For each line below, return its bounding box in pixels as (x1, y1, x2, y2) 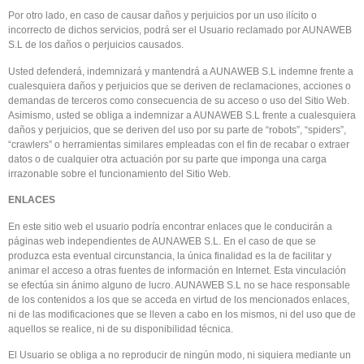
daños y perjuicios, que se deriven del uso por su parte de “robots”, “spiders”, (8, 123, 346, 136)
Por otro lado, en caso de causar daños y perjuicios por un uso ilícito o (8, 10, 317, 22)
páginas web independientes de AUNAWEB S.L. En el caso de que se (8, 235, 316, 247)
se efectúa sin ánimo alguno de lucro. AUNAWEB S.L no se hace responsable (8, 279, 350, 291)
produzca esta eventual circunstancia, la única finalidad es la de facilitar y (8, 249, 331, 262)
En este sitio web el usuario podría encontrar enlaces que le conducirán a (8, 220, 332, 232)
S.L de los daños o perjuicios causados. (8, 39, 184, 51)
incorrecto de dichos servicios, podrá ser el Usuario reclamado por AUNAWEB (8, 24, 352, 37)
